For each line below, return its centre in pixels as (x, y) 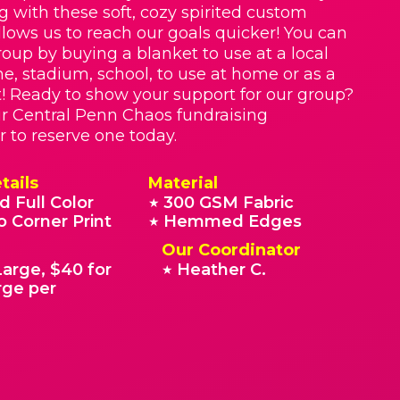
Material (183, 183)
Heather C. (221, 270)
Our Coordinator (231, 250)
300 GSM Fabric (228, 203)
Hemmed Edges (232, 221)
